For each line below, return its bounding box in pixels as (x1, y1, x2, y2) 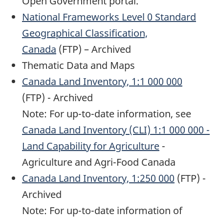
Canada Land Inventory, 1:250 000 (22, 172, 175, 185)
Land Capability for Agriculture (22, 139, 159, 153)
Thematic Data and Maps (22, 59, 135, 72)
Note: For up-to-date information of (22, 204, 182, 218)
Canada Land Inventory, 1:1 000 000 (22, 75, 182, 88)
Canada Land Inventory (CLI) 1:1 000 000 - (22, 123, 210, 137)
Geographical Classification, (22, 26, 148, 40)
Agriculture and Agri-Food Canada (22, 155, 175, 169)
